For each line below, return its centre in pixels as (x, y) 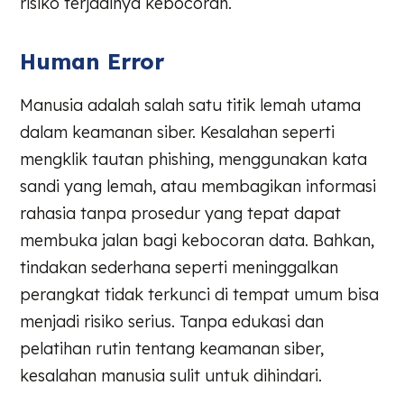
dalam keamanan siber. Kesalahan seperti (178, 133)
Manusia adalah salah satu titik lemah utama (191, 106)
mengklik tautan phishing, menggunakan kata (194, 160)
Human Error (92, 62)
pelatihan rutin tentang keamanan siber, (172, 349)
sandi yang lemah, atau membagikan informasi (198, 187)
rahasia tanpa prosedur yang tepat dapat (181, 214)
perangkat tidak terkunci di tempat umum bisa (200, 295)
